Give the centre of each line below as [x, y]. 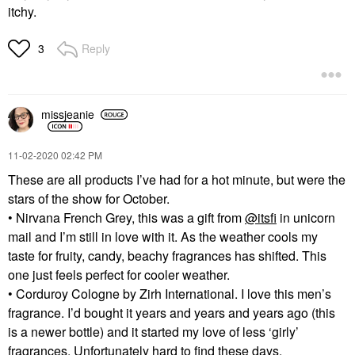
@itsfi [261, 217]
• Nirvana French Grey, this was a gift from [126, 217]
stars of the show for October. [90, 198]
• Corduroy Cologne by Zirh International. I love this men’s [170, 293]
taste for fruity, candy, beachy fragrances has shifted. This [167, 255]
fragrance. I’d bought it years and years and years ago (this [172, 312]
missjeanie [68, 114]
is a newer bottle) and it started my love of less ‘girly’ [153, 331]
